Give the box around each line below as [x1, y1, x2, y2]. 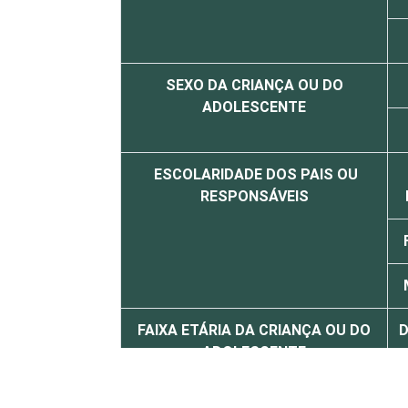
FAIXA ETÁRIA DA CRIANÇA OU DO [138, 321, 371, 339]
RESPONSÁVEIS [199, 188, 309, 205]
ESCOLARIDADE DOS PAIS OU [150, 166, 358, 183]
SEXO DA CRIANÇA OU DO [165, 76, 343, 94]
